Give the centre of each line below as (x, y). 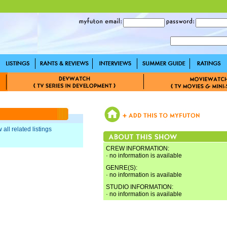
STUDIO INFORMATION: (140, 187)
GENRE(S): (122, 168)
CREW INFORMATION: (138, 148)
